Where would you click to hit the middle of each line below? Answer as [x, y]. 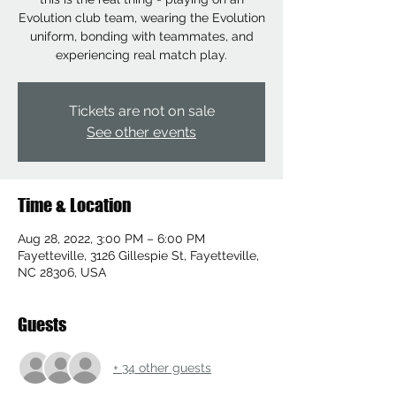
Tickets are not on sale [141, 111]
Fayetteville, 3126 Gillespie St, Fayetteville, [138, 255]
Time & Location [74, 205]
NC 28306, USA [62, 272]
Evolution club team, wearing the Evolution [141, 18]
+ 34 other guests [162, 367]
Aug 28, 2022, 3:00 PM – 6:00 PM [111, 239]
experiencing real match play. [141, 55]
